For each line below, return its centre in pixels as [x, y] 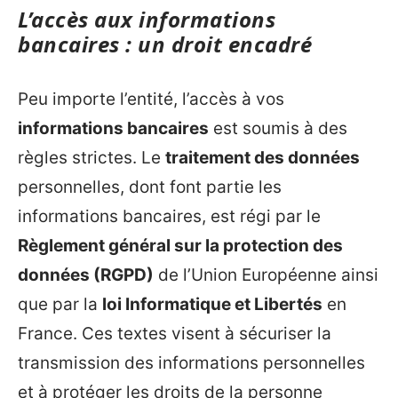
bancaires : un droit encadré [165, 44]
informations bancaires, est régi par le [169, 216]
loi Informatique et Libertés [212, 304]
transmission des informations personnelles [191, 362]
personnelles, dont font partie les [150, 187]
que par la [60, 304]
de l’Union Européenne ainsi [266, 275]
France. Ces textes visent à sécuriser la [175, 333]
